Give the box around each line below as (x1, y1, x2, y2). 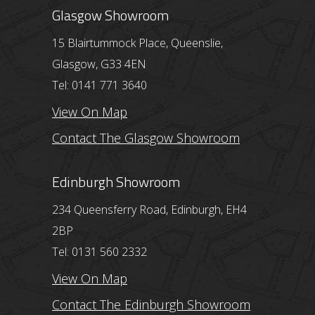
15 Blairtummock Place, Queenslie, (52, 35, 223, 51)
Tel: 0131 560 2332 (52, 244, 147, 260)
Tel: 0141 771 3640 (52, 77, 147, 94)
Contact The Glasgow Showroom (52, 129, 240, 147)
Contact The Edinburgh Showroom (52, 296, 250, 314)
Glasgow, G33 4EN (52, 56, 146, 72)
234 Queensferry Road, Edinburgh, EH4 (52, 202, 247, 218)
